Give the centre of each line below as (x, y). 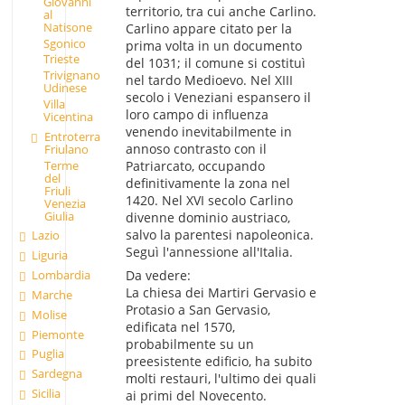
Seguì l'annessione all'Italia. (209, 252)
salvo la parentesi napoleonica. (219, 235)
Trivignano (71, 75)
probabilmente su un (189, 344)
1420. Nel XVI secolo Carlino (209, 201)
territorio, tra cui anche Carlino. (221, 12)
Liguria (50, 255)
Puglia (48, 354)
